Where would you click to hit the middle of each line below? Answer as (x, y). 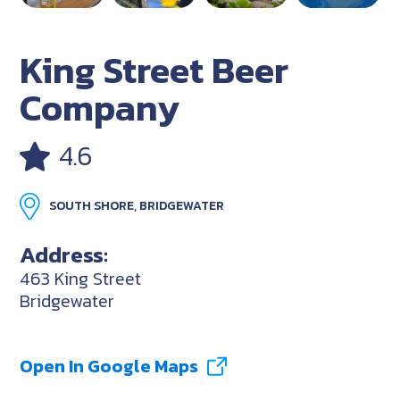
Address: (64, 254)
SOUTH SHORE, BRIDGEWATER (137, 205)
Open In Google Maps (109, 366)
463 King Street (81, 278)
